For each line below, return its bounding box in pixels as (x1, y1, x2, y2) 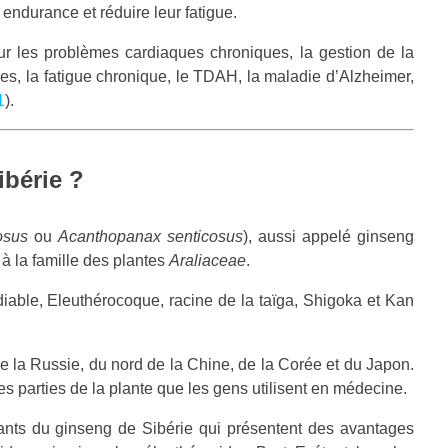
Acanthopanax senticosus (58, 227, 243, 245)
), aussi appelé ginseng (243, 227, 414, 245)
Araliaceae (169, 251, 246, 269)
